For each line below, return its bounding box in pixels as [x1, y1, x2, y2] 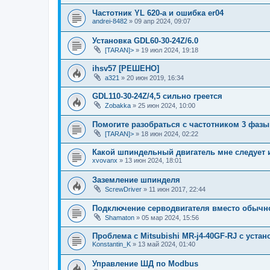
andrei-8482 [92, 17, 127, 25]
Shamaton [105, 213, 134, 221]
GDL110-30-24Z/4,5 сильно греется [92, 92, 222, 101]
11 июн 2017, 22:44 [149, 186, 206, 193]
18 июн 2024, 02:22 [141, 130, 198, 138]
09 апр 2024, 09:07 [134, 17, 190, 25]
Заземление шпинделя [92, 175, 180, 185]
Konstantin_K [92, 240, 131, 248]
